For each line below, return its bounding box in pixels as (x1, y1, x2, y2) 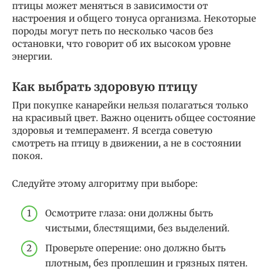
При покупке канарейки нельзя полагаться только (12, 99, 248, 111)
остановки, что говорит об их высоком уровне (12, 38, 231, 50)
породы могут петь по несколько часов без (12, 25, 213, 37)
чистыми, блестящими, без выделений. (45, 222, 230, 234)
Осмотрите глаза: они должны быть (45, 207, 213, 219)
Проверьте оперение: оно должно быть (45, 242, 225, 254)
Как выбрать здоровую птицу (12, 79, 198, 94)
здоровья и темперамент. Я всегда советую (12, 125, 213, 137)
